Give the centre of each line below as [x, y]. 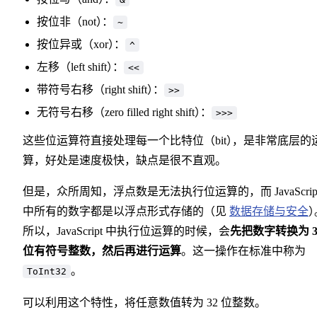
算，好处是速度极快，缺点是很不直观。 [125, 160]
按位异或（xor [73, 44]
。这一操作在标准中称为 [243, 250]
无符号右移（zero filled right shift [116, 112]
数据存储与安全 [269, 211]
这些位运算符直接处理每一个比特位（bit [125, 140]
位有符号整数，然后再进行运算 [102, 250]
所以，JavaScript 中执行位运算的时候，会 [126, 231]
